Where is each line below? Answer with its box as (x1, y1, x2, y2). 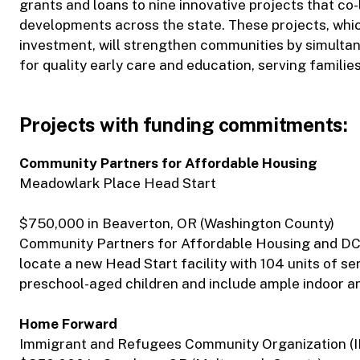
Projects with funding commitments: (19, 113, 348, 137)
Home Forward (19, 316, 117, 333)
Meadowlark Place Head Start (19, 175, 216, 192)
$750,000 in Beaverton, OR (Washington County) (19, 215, 334, 232)
